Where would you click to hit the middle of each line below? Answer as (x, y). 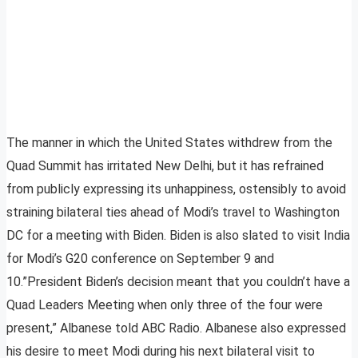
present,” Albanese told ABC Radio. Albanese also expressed (176, 328)
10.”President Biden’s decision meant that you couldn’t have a (178, 282)
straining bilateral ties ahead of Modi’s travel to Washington (173, 213)
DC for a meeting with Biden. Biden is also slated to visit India (178, 236)
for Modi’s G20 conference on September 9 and (140, 259)
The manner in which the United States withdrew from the (169, 143)
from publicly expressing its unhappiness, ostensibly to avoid (176, 189)
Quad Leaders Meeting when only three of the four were (165, 305)
